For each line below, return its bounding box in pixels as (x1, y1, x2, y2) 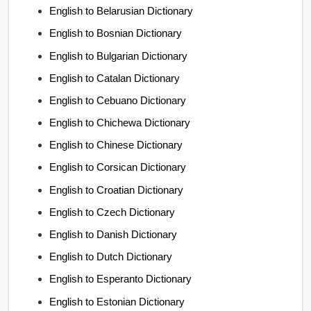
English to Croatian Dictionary (49, 183, 184, 196)
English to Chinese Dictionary (49, 139, 183, 151)
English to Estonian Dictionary (49, 295, 185, 308)
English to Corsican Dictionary (49, 161, 187, 174)
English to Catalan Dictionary (49, 72, 180, 84)
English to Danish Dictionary (49, 228, 178, 240)
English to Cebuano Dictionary (49, 94, 187, 106)
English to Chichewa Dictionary (49, 117, 191, 129)
